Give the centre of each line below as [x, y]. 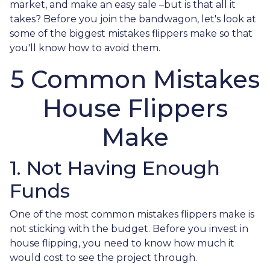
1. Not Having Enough [115, 168]
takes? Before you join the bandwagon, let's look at [133, 19]
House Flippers [135, 108]
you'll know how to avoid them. [85, 48]
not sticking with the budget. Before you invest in [129, 229]
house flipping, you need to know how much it [122, 243]
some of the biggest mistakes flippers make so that [131, 33]
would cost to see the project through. [103, 258]
